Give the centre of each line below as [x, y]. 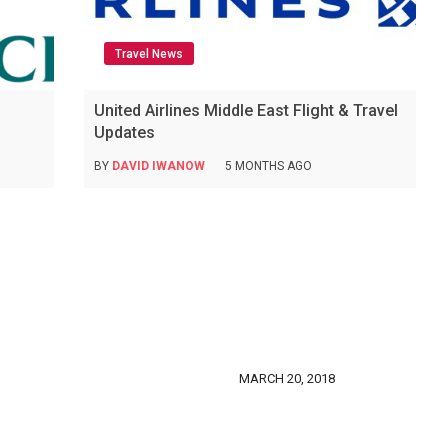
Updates [124, 133]
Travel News [148, 54]
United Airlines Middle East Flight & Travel [245, 111]
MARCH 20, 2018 [287, 379]
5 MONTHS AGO [268, 166]
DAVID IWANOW [158, 166]
